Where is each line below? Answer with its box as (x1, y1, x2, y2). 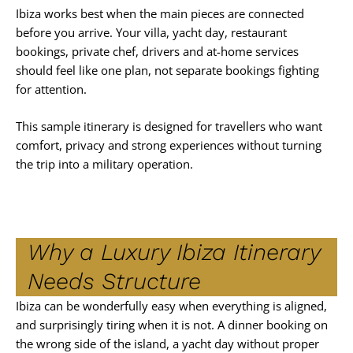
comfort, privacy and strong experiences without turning (16, 137, 321, 154)
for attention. (16, 80, 87, 97)
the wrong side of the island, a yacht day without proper (16, 335, 319, 351)
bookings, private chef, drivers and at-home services (16, 43, 299, 59)
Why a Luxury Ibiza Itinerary (27, 238, 320, 266)
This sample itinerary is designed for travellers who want (16, 118, 322, 135)
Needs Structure (27, 267, 201, 295)
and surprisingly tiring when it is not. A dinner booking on (16, 316, 328, 333)
